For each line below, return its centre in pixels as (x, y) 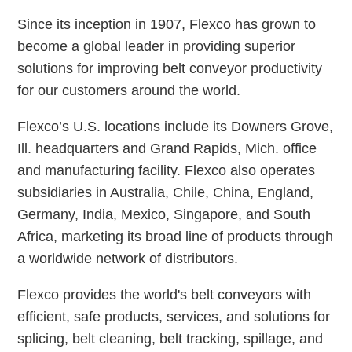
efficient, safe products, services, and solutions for (174, 317)
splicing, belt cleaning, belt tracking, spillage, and (170, 339)
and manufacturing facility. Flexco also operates (167, 171)
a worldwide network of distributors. (128, 259)
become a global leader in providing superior (157, 47)
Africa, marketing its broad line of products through (176, 237)
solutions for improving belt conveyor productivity (170, 69)
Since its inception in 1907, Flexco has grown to (167, 25)
